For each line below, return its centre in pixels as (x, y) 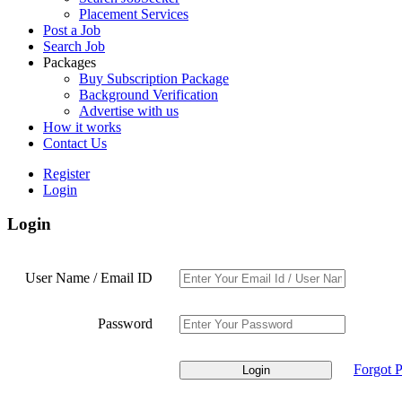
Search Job (74, 46)
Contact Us (75, 143)
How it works (82, 127)
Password (125, 324)
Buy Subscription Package (154, 78)
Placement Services (134, 13)
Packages (70, 62)
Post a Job (72, 30)
